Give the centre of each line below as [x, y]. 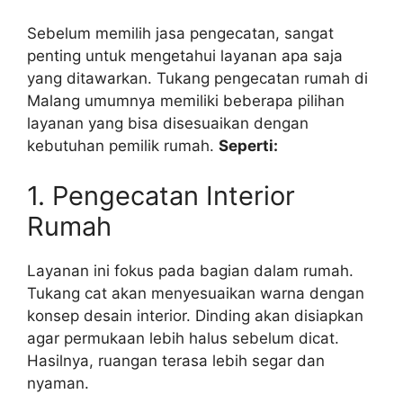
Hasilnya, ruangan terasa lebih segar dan [176, 360]
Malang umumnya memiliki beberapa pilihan [186, 101]
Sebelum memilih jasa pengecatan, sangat [180, 33]
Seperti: [248, 146]
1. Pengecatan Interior [161, 195]
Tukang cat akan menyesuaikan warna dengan [196, 293]
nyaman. [58, 383]
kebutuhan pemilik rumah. [123, 146]
